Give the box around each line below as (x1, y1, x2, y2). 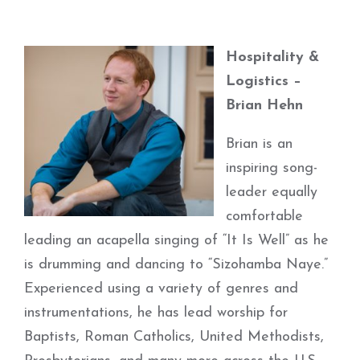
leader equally (226, 185, 317, 200)
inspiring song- (226, 161, 317, 176)
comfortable (226, 209, 303, 224)
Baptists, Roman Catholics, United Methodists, (24, 329, 324, 345)
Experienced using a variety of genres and (24, 281, 298, 297)
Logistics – (226, 74, 301, 89)
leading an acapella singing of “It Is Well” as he (24, 233, 329, 248)
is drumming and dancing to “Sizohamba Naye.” (24, 257, 328, 272)
